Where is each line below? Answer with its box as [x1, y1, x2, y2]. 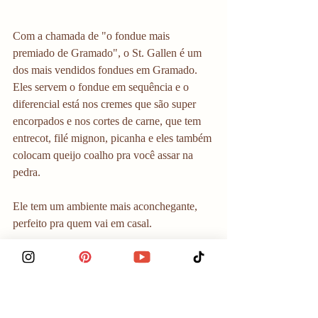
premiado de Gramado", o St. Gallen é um [13, 47, 204, 59]
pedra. [13, 166, 43, 178]
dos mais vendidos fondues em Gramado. [13, 64, 200, 76]
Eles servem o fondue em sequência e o [13, 81, 192, 93]
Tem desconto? [13, 302, 84, 314]
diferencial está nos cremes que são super [13, 98, 199, 110]
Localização [13, 251, 70, 263]
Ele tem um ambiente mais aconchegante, [13, 200, 200, 212]
